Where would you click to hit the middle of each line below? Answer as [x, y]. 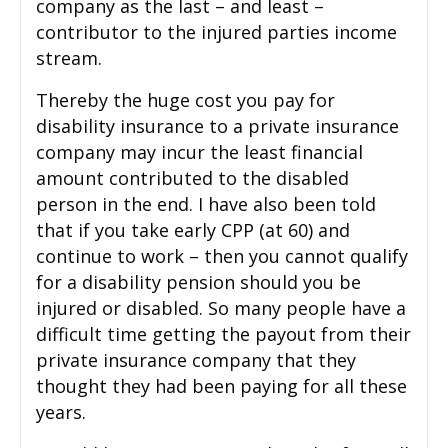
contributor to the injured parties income [216, 31]
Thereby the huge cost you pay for [185, 99]
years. [61, 411]
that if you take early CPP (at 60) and [193, 229]
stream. [69, 57]
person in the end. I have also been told [206, 203]
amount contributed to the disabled [192, 177]
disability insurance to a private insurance [217, 125]
